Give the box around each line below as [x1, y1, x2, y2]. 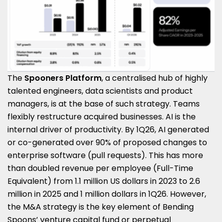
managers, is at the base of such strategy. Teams [7, 98, 200, 110]
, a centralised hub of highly [102, 72, 208, 84]
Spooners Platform [24, 72, 102, 84]
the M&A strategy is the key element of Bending [7, 201, 194, 213]
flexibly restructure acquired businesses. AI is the [7, 111, 196, 122]
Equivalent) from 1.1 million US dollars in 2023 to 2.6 [7, 175, 200, 187]
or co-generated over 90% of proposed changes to [7, 136, 207, 148]
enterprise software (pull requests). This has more [7, 149, 203, 161]
